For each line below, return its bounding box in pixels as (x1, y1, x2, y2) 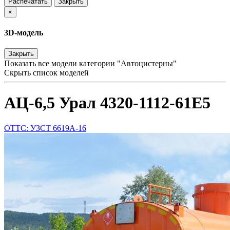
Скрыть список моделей (4, 68, 89, 78)
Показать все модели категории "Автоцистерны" (4, 59, 177, 68)
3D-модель (4, 28, 43, 37)
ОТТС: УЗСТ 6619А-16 (4, 123, 86, 132)
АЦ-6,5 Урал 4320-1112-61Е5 (4, 93, 210, 112)
